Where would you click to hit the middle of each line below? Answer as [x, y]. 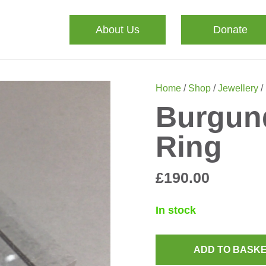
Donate [230, 29]
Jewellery [238, 88]
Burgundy [178, 257]
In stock [175, 210]
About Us [118, 29]
